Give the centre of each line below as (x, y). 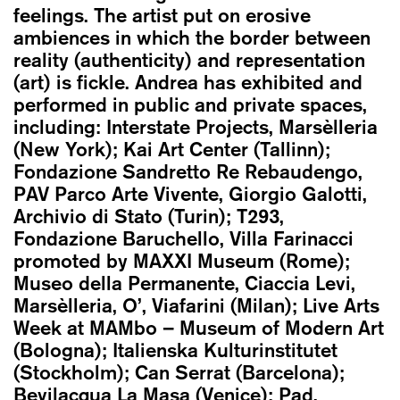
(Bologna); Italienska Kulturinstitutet (175, 350)
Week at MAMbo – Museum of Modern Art (199, 327)
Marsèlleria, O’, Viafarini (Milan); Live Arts (196, 305)
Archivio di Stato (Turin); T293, (149, 216)
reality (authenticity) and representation (189, 59)
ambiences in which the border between (192, 37)
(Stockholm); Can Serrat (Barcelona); (179, 372)
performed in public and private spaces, (190, 104)
